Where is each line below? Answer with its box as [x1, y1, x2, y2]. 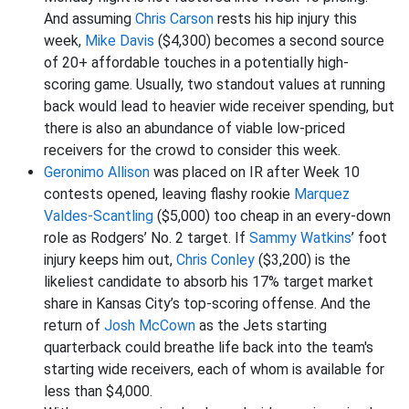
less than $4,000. [44, 383, 152, 400]
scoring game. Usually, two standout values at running [44, 76, 385, 93]
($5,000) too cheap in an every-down [153, 207, 391, 225]
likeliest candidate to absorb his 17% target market [44, 273, 373, 290]
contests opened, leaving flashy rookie [44, 185, 294, 203]
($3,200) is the [255, 251, 351, 268]
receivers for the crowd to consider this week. [44, 142, 341, 159]
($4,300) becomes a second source [154, 32, 384, 49]
